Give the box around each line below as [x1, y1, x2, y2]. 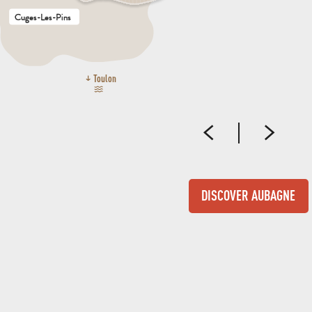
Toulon [93, 72, 116, 85]
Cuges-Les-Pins [15, 10, 72, 25]
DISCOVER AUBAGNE [201, 187, 296, 204]
